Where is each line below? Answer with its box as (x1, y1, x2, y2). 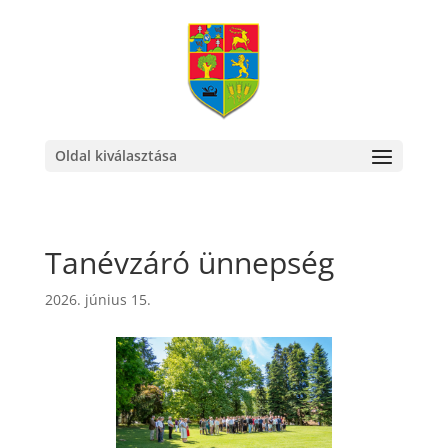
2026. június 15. (44, 290, 151, 309)
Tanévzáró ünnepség (44, 242, 334, 283)
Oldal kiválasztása (54, 146, 177, 165)
